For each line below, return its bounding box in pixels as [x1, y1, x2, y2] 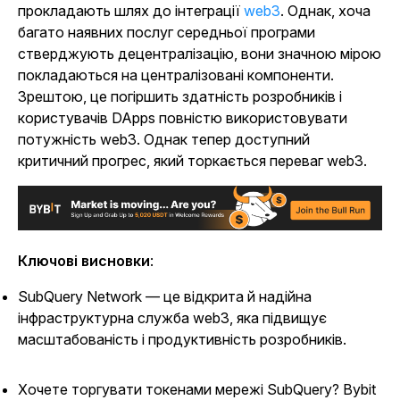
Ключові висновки [18, 252, 150, 271]
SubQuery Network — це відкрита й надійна [18, 287, 312, 306]
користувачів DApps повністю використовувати [18, 109, 347, 127]
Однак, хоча [284, 2, 371, 20]
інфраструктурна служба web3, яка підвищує [18, 309, 327, 328]
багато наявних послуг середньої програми [18, 23, 315, 41]
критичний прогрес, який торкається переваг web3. [18, 152, 367, 170]
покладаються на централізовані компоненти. [18, 66, 334, 84]
